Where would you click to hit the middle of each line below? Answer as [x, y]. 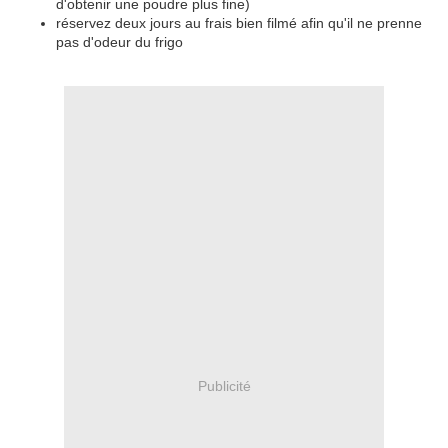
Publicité [224, 385]
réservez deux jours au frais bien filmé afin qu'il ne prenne [239, 23]
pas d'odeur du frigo [119, 42]
